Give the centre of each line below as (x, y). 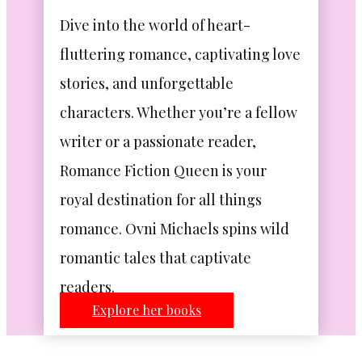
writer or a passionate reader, (158, 141)
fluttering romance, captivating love (180, 54)
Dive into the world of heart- (155, 25)
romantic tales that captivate (156, 258)
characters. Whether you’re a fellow (179, 112)
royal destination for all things (161, 200)
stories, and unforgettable (147, 83)
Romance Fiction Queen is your (163, 170)
